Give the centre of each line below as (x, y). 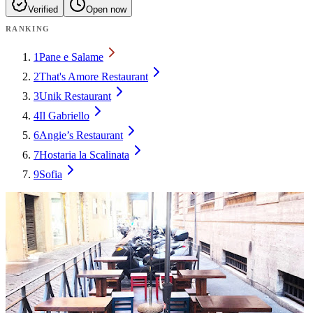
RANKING (28, 28)
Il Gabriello (64, 115)
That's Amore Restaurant (94, 76)
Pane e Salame (71, 57)
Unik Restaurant (75, 96)
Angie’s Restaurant (81, 135)
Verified (43, 9)
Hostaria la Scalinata (84, 154)
